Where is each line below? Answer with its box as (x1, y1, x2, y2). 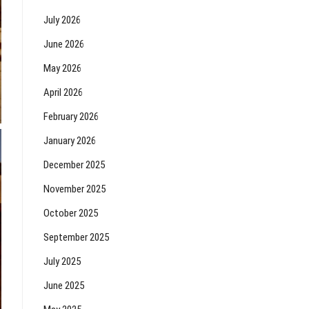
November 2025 (43, 183, 106, 195)
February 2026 (43, 110, 99, 123)
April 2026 (43, 86, 83, 99)
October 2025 (43, 207, 98, 219)
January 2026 (43, 134, 96, 147)
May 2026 (43, 62, 81, 74)
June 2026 (43, 38, 84, 50)
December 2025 (43, 159, 105, 171)
